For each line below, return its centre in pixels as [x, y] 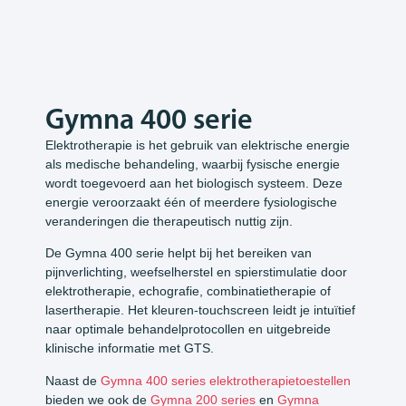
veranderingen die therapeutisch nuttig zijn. [169, 221]
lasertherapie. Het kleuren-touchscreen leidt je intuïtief [200, 310]
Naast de [73, 380]
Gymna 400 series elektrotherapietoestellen [226, 380]
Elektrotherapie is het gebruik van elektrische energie [198, 145]
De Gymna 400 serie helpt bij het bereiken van [179, 253]
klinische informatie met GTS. [130, 348]
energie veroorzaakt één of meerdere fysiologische [191, 202]
